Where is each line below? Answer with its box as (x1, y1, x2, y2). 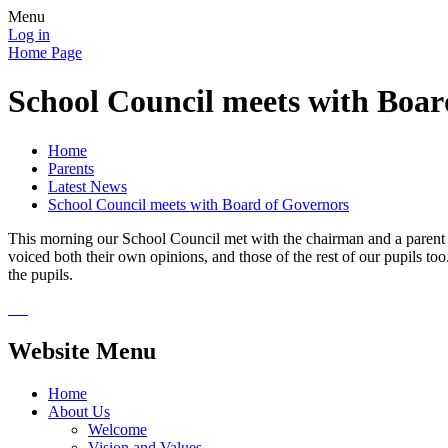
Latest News (48, 177, 127, 195)
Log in (8, 26, 50, 43)
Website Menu (8, 337, 156, 364)
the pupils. (8, 265, 73, 283)
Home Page (8, 44, 82, 61)
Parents (48, 159, 94, 177)
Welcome (88, 420, 147, 438)
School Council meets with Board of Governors (48, 195, 349, 213)
